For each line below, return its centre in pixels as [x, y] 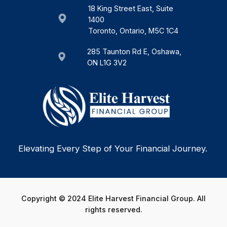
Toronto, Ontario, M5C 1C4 [133, 30]
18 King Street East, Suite [130, 8]
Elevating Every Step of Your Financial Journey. [112, 149]
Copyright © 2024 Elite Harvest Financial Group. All [113, 199]
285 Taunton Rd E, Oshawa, [135, 52]
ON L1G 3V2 [108, 63]
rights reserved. [113, 210]
